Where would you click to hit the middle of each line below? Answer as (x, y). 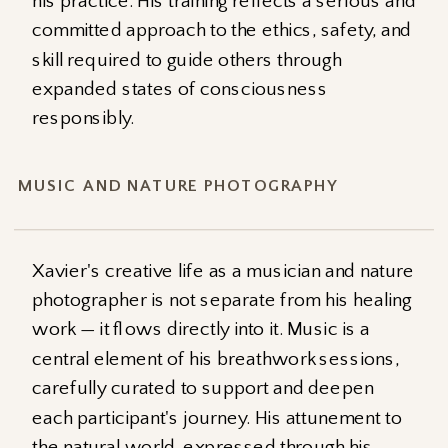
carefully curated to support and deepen (203, 389)
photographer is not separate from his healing (222, 300)
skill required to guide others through (187, 60)
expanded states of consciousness (180, 89)
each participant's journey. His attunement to (217, 418)
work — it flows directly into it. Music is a (201, 330)
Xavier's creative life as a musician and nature (223, 271)
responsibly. (83, 118)
